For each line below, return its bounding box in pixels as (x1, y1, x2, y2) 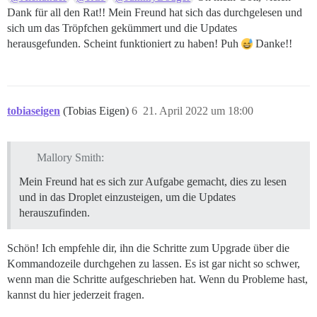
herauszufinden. (19, 207, 90, 219)
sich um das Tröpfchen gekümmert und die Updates (7, 21, 237, 34)
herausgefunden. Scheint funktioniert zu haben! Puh (7, 37, 241, 50)
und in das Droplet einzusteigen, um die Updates (19, 191, 236, 204)
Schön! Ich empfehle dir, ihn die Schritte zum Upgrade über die (7, 242, 289, 255)
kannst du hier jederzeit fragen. (7, 289, 144, 301)
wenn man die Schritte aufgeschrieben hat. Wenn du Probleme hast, (7, 273, 308, 286)
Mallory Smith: (36, 151, 104, 164)
